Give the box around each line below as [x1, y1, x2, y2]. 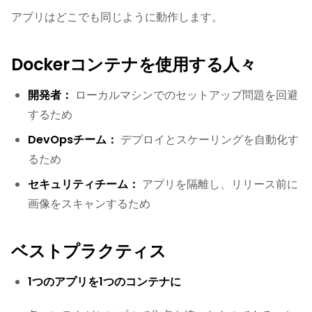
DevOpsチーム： [28, 132, 118, 148]
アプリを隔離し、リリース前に [139, 176, 298, 192]
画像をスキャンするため [28, 196, 150, 212]
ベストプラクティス [11, 240, 166, 263]
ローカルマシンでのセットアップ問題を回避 [72, 87, 298, 103]
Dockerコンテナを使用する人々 [11, 53, 256, 76]
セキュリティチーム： [28, 176, 139, 192]
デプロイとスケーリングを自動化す [118, 132, 299, 148]
